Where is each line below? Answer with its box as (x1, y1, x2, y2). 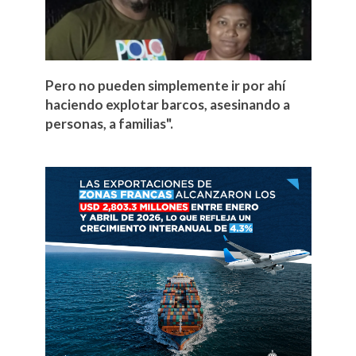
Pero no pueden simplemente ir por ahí (44, 76, 285, 94)
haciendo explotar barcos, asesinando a (44, 95, 290, 113)
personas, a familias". (44, 114, 173, 132)
